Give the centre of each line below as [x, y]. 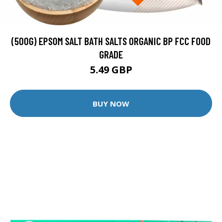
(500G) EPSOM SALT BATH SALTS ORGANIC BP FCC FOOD [111, 41]
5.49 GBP [111, 70]
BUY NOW [111, 103]
